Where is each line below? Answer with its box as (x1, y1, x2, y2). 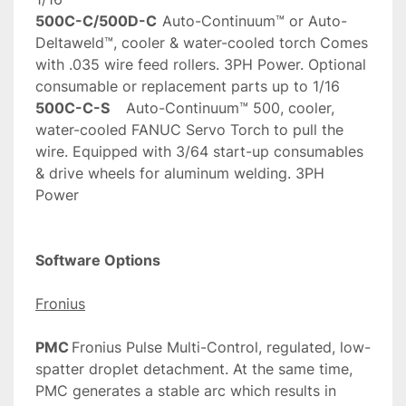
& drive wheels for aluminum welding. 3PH (35, 164, 324, 183)
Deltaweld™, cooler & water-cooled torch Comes (35, 34, 368, 53)
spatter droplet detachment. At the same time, (35, 360, 353, 379)
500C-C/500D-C (35, 12, 157, 31)
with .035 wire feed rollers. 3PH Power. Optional (35, 55, 366, 74)
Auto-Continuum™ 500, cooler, (110, 99, 126, 118)
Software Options (35, 251, 160, 270)
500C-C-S (35, 99, 110, 118)
